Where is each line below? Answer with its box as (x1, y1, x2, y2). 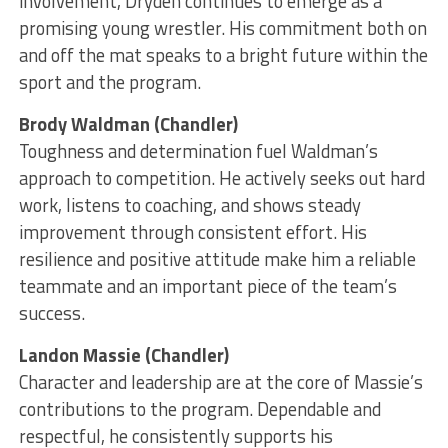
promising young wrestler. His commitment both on (18, 14, 427, 43)
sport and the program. (18, 68, 201, 97)
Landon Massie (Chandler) (18, 341, 229, 370)
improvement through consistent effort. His (18, 218, 367, 247)
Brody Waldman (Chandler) (18, 110, 238, 139)
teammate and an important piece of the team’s (18, 272, 397, 301)
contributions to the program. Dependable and (18, 395, 381, 424)
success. (18, 299, 85, 328)
